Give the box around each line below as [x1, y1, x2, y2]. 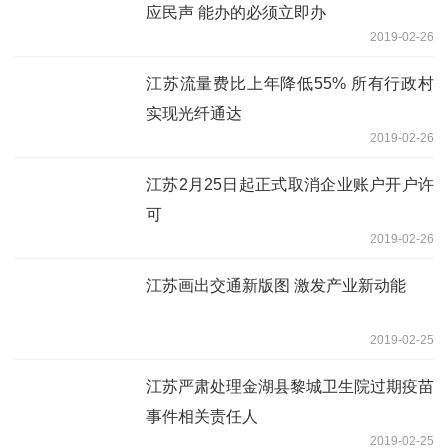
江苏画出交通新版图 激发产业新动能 [146, 277, 406, 295]
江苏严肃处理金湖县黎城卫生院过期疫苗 [146, 378, 434, 396]
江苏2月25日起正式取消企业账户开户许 [146, 176, 434, 194]
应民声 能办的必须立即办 [146, 4, 326, 22]
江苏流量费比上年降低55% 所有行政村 [146, 75, 434, 93]
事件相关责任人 [146, 408, 258, 426]
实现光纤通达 [146, 105, 242, 123]
